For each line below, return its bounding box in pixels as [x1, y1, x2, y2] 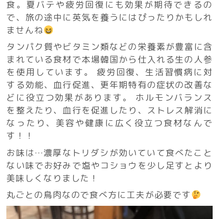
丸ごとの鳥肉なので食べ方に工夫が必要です [6, 189, 192, 201]
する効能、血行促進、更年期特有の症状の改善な [6, 79, 213, 91]
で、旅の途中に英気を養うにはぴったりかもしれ [6, 11, 213, 23]
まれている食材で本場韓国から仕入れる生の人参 [6, 53, 213, 66]
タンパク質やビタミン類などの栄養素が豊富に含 [6, 41, 213, 53]
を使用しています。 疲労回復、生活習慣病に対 [6, 66, 213, 79]
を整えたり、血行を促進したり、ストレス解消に [6, 104, 213, 117]
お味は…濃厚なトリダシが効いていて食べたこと [6, 146, 213, 159]
